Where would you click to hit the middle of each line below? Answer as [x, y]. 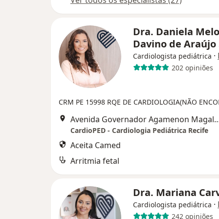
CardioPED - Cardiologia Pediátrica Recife [139, 130]
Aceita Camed [96, 145]
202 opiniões [192, 67]
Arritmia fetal [95, 161]
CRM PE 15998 [83, 102]
